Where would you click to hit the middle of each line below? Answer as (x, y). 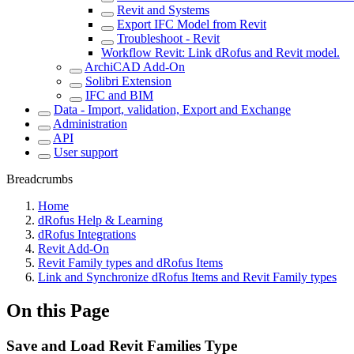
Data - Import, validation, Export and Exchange (172, 109)
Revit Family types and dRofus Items (130, 263)
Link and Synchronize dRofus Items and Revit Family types (187, 277)
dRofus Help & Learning (100, 220)
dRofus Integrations (87, 234)
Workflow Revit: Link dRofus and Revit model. (220, 53)
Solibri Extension (128, 81)
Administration (90, 124)
